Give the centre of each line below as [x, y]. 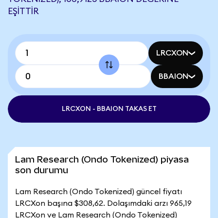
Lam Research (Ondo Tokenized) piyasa [102, 159]
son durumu [42, 170]
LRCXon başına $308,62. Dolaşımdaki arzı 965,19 [103, 203]
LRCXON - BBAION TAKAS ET [109, 109]
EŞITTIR [23, 11]
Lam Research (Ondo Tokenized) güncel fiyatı [99, 192]
